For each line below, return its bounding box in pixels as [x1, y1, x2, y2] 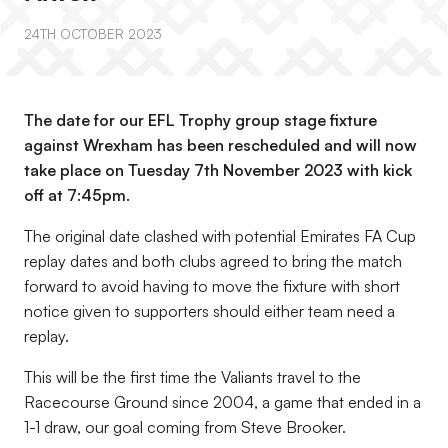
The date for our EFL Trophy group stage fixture [24, 110, 377, 130]
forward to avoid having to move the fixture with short [24, 276, 400, 296]
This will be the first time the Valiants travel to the [24, 367, 361, 387]
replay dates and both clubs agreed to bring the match [24, 251, 402, 271]
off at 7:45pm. [24, 185, 130, 205]
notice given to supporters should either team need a [24, 301, 395, 321]
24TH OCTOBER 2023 [24, 26, 162, 42]
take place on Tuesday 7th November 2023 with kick [24, 160, 412, 180]
